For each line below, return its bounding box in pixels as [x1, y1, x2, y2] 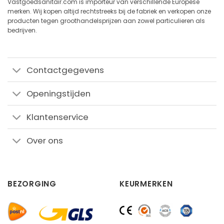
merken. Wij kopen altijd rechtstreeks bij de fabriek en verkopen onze [7, 6, 211, 15]
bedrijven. [7, 25, 37, 34]
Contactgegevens [26, 63, 104, 76]
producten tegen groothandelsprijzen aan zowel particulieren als [7, 16, 205, 25]
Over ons [26, 134, 63, 146]
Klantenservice [26, 110, 89, 123]
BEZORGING [7, 178, 56, 189]
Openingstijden [26, 87, 91, 99]
